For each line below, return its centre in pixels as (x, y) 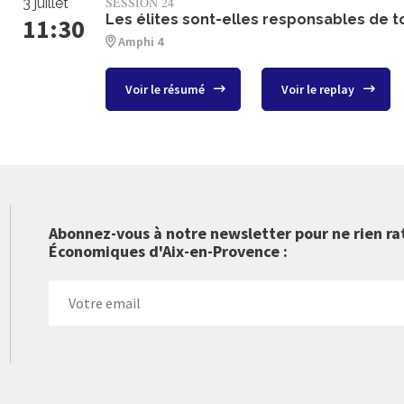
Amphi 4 (141, 41)
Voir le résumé (166, 89)
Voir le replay (319, 89)
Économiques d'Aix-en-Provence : (168, 251)
